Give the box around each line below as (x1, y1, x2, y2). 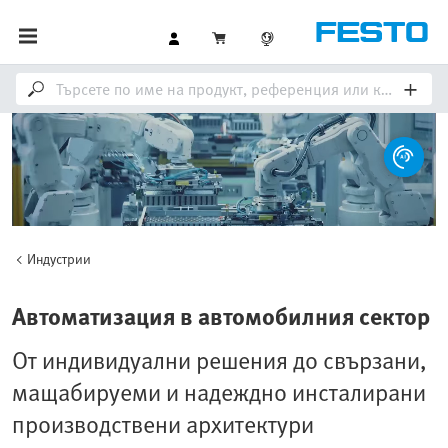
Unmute (52, 271, 84, 286)
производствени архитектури (12, 406, 314, 441)
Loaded (222, 270, 258, 282)
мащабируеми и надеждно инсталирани (12, 374, 426, 409)
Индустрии (27, 248, 91, 269)
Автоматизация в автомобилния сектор (12, 298, 430, 333)
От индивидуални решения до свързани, (12, 342, 426, 377)
